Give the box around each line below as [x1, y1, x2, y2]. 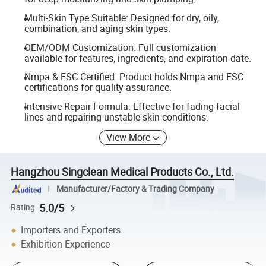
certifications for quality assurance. [24, 81, 172, 94]
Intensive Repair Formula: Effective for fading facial [24, 99, 240, 113]
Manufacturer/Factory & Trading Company [56, 183, 214, 194]
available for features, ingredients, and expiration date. [24, 51, 251, 65]
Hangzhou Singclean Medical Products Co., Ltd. [11, 164, 235, 179]
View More [106, 131, 151, 144]
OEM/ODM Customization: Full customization [24, 40, 216, 54]
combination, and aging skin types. [24, 21, 170, 35]
